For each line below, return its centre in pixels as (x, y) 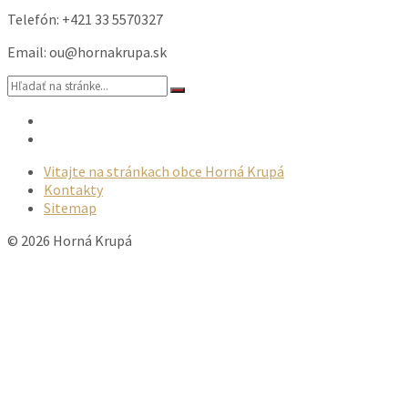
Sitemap (70, 208)
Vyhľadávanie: (48, 84)
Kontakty (73, 190)
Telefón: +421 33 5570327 (85, 20)
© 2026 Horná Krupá (70, 241)
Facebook (72, 138)
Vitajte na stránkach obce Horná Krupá (164, 172)
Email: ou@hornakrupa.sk (87, 52)
